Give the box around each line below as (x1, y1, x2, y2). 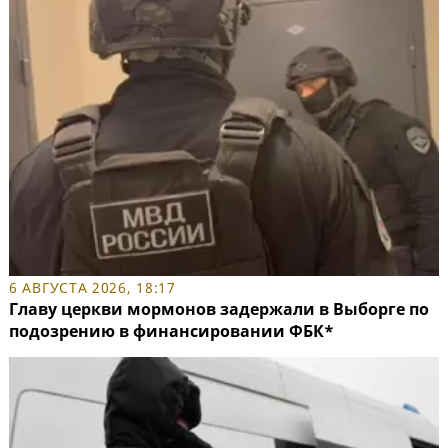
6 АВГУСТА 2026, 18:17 (9, 277, 176, 297)
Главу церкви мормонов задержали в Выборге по (9, 297, 429, 320)
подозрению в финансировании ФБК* (9, 319, 334, 342)
